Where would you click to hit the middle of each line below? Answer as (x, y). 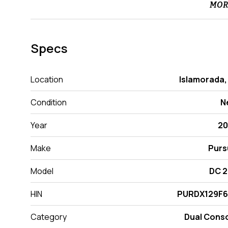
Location (47, 80)
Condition (49, 103)
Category (49, 217)
